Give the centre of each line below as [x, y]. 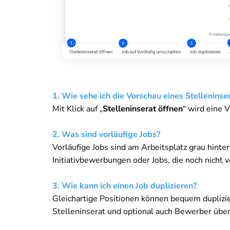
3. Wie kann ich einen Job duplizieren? [124, 186]
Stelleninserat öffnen [143, 109]
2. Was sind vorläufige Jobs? [106, 135]
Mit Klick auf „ [78, 109]
